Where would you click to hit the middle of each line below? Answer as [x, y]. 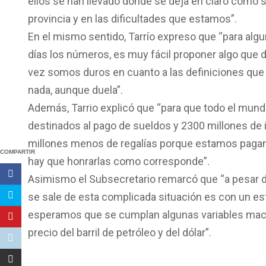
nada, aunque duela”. [75, 90]
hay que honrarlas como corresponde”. [119, 161]
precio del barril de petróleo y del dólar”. [120, 232]
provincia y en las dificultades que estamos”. [132, 19]
